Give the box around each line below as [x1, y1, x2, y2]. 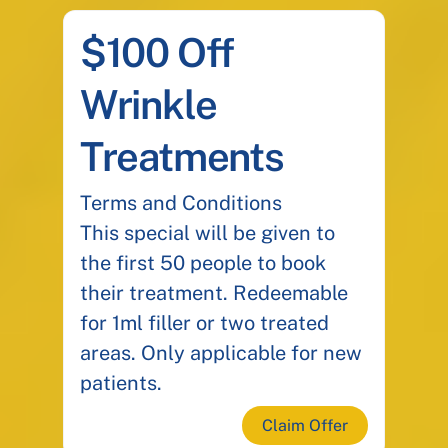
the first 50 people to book [79, 251, 326, 276]
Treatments [79, 133, 284, 181]
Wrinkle [79, 81, 217, 129]
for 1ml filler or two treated [79, 311, 329, 336]
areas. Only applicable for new [79, 341, 362, 366]
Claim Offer [262, 416, 349, 436]
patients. [79, 371, 162, 396]
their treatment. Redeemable [79, 281, 348, 306]
